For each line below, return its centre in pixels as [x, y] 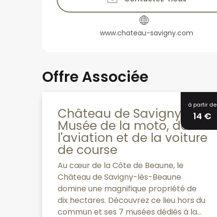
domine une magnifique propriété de [127, 188]
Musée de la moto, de [123, 125]
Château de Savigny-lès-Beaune [119, 177]
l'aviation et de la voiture [132, 138]
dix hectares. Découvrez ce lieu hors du [132, 200]
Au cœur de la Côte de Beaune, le [121, 165]
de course [87, 150]
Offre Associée [95, 77]
